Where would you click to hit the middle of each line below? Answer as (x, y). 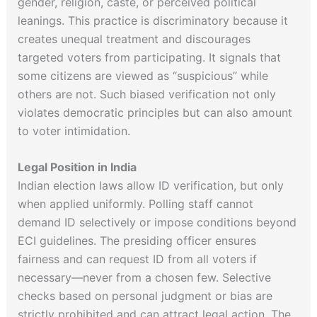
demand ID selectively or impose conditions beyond (157, 223)
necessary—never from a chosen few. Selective (144, 278)
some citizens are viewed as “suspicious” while (143, 75)
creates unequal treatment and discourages (134, 39)
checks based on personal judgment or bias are (145, 296)
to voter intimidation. (74, 131)
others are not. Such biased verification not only (146, 94)
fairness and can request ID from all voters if (137, 259)
